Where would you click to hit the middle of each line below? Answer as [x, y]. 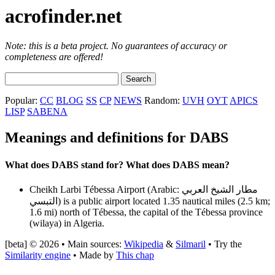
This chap [135, 255]
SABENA [47, 112]
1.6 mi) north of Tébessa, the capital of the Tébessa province [146, 212]
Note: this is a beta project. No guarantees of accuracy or [116, 46]
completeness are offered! [54, 57]
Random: [162, 101]
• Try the [224, 244]
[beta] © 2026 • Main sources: [64, 244]
